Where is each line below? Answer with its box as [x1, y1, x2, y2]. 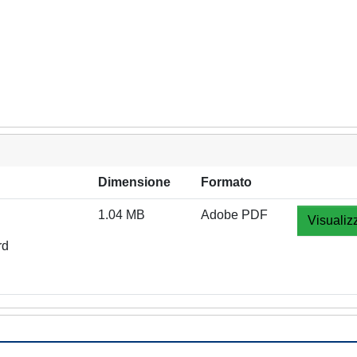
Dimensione [98, 175, 171, 189]
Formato [201, 175, 252, 189]
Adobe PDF [201, 208, 268, 222]
